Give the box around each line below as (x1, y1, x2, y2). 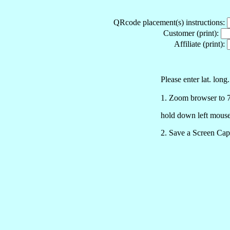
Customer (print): (163, 28, 221, 37)
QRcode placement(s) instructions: (113, 17, 227, 27)
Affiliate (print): (174, 39, 227, 48)
